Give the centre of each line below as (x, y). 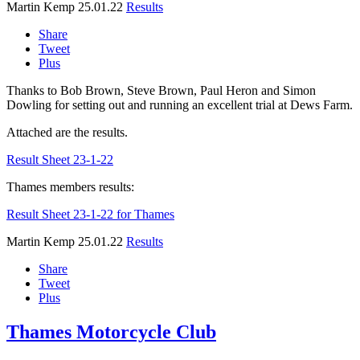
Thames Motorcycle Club (111, 332)
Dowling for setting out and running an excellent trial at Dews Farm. (180, 105)
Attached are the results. (67, 133)
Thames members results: (70, 187)
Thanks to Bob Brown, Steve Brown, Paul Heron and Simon (161, 91)
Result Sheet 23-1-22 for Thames (90, 215)
